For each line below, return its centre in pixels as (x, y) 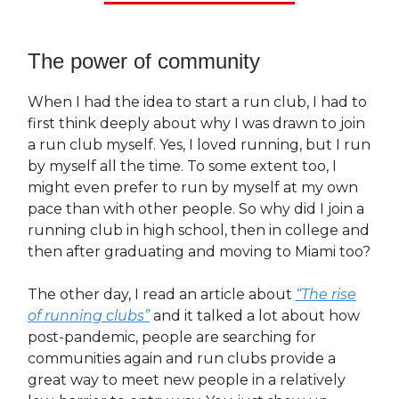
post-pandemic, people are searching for (172, 338)
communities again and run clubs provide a (182, 359)
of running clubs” (89, 316)
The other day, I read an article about (162, 295)
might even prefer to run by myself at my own (193, 188)
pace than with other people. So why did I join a (196, 209)
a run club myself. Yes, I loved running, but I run (199, 145)
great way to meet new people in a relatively (187, 380)
